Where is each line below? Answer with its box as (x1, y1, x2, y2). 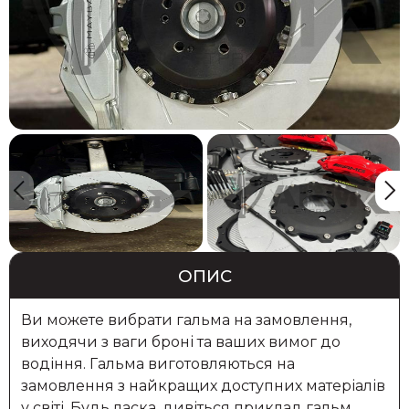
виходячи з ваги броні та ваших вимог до (20, 332, 341, 351)
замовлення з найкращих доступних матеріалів (20, 376, 385, 394)
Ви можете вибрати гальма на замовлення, (20, 310, 351, 329)
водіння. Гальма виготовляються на (20, 354, 295, 372)
